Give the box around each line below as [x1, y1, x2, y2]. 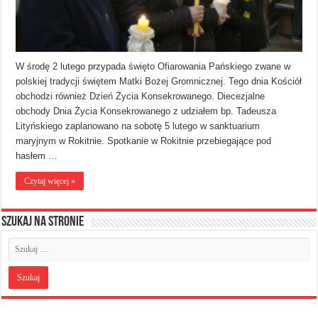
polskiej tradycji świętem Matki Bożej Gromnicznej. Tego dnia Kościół [16, 75, 302, 87]
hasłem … [16, 150, 58, 161]
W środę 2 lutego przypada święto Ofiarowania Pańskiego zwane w [16, 60, 291, 72]
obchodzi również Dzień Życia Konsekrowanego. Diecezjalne [16, 90, 265, 102]
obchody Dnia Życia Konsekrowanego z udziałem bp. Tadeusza [16, 105, 277, 116]
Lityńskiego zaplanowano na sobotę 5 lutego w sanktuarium [16, 120, 261, 131]
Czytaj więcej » [24, 175, 76, 186]
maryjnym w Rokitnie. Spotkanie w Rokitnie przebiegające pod [16, 135, 272, 146]
